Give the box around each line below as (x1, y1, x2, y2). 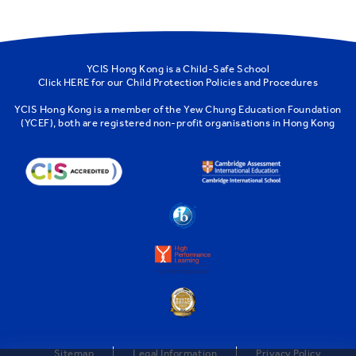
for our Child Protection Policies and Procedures (89, 75, 319, 88)
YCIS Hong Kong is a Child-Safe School (86, 62, 270, 75)
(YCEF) (21, 116, 54, 129)
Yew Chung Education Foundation (184, 103, 342, 115)
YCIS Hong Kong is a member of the (14, 103, 184, 115)
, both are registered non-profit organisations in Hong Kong (53, 116, 335, 129)
